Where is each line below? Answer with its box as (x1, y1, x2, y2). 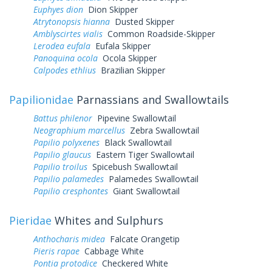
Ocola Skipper (98, 52, 157, 64)
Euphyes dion (33, 3, 83, 15)
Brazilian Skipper (96, 64, 165, 76)
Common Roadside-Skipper (103, 27, 215, 39)
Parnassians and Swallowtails (73, 92, 229, 107)
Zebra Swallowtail (125, 124, 199, 136)
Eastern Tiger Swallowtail (91, 148, 194, 160)
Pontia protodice (33, 257, 97, 269)
